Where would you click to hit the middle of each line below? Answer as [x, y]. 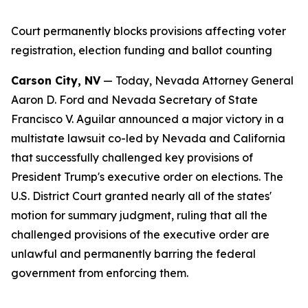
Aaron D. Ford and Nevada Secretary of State [134, 100]
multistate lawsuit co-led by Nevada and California [148, 138]
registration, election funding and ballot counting [142, 50]
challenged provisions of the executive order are [140, 234]
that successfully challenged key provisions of [132, 157]
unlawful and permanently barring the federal [133, 254]
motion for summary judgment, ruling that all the [139, 215]
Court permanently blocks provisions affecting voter [148, 31]
